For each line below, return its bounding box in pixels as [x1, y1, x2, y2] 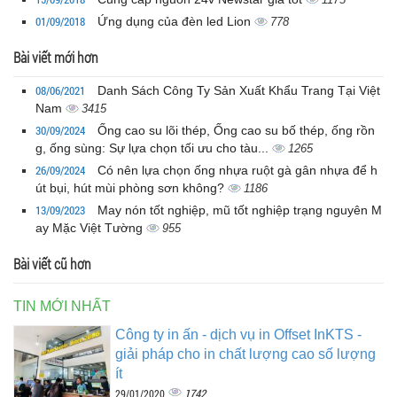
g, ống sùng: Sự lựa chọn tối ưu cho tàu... [35, 141, 272, 156]
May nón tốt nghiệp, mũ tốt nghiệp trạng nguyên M [97, 203, 382, 218]
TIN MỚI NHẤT [13, 299, 111, 315]
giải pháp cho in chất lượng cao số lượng [115, 346, 376, 362]
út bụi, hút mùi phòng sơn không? [35, 181, 228, 196]
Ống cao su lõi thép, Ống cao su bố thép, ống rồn [97, 123, 375, 138]
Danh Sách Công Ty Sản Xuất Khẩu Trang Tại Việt [97, 83, 380, 98]
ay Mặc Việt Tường [35, 221, 146, 236]
